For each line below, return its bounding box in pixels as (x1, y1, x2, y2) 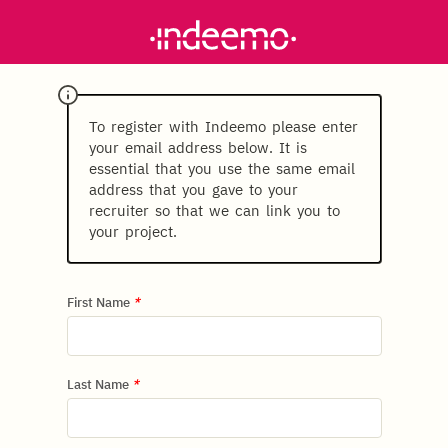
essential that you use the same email (88, 159, 355, 178)
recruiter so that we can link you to (88, 201, 340, 220)
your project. (88, 222, 177, 241)
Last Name (66, 376, 132, 393)
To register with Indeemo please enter (88, 117, 358, 136)
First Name (66, 294, 133, 311)
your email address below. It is (88, 138, 307, 157)
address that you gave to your (88, 180, 298, 199)
